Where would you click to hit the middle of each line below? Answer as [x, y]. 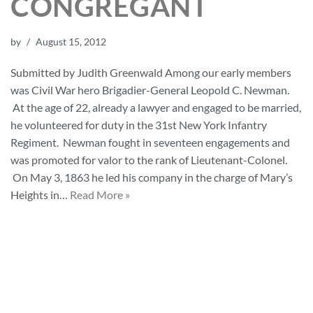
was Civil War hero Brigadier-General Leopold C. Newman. [150, 90]
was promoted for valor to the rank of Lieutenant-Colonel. [149, 160]
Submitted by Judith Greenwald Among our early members [151, 72]
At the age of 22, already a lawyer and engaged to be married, [156, 107]
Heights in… [40, 195]
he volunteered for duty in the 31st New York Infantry [139, 125]
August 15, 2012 [71, 42]
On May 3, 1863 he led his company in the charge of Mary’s [152, 177]
